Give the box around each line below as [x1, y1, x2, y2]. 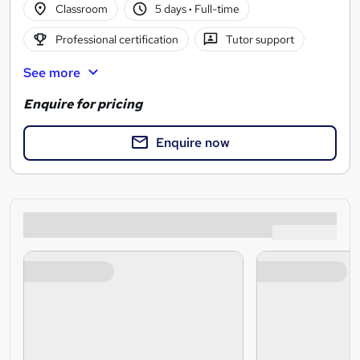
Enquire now [156, 133, 230, 151]
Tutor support [226, 31, 295, 47]
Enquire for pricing [23, 95, 142, 112]
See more [23, 64, 80, 82]
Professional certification [55, 31, 178, 47]
